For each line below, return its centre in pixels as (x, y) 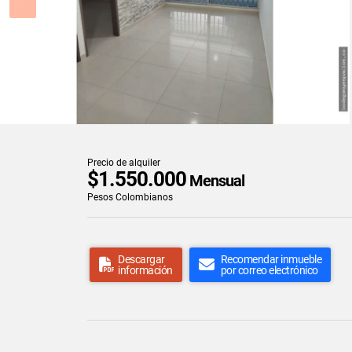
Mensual (215, 181)
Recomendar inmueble (271, 260)
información (145, 271)
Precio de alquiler (124, 163)
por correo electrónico (269, 271)
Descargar (141, 260)
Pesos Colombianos (130, 198)
